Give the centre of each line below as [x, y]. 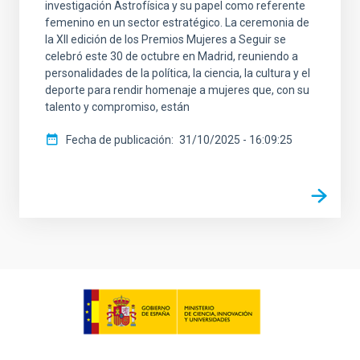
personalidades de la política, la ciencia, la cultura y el [178, 73]
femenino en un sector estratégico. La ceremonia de [177, 22]
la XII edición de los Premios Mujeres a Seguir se [166, 39]
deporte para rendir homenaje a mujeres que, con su [177, 90]
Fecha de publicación [119, 139]
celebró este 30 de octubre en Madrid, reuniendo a [172, 56]
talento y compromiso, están [117, 106]
